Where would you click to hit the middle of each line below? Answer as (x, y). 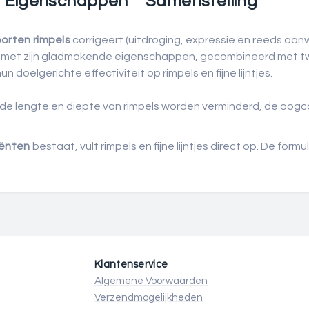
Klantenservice (131, 265)
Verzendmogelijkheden (149, 298)
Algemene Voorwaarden (151, 281)
